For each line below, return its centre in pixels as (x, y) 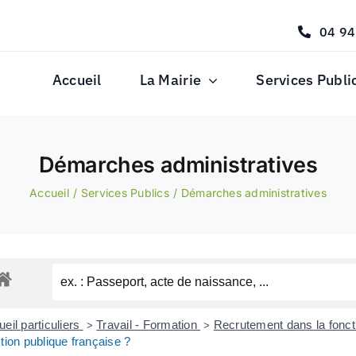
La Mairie (170, 80)
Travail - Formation (149, 325)
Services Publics (125, 193)
